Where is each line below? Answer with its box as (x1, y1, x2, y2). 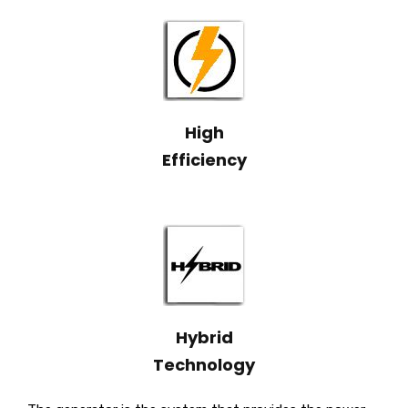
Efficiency (161, 148, 247, 172)
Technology (153, 353, 255, 377)
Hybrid (175, 326, 233, 350)
